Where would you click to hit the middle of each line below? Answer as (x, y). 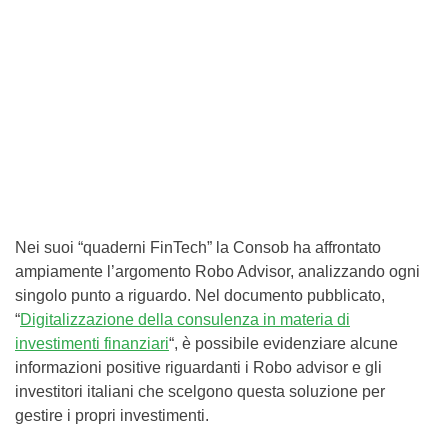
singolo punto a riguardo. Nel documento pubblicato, (200, 295)
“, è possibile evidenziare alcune (283, 343)
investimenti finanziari (92, 343)
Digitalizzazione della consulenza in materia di (185, 319)
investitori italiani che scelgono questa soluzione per (200, 391)
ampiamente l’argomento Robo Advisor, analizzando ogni (217, 271)
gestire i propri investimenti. (112, 415)
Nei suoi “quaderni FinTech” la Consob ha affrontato (198, 247)
